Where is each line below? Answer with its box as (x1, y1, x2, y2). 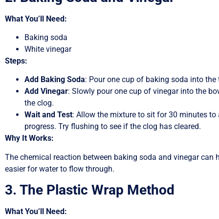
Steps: (5, 56, 27, 66)
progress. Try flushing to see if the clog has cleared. (24, 122, 201, 131)
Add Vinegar (24, 87, 68, 96)
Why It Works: (5, 133, 54, 143)
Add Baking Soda (24, 75, 85, 85)
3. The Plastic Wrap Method (5, 182, 175, 198)
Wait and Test (24, 110, 72, 120)
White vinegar (24, 44, 71, 54)
